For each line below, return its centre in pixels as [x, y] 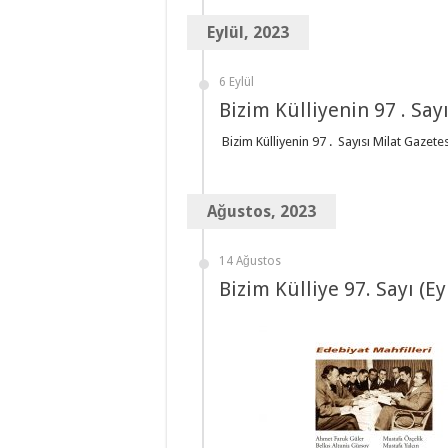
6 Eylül [236, 82]
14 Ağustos [250, 261]
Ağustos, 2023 [261, 212]
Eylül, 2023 [248, 33]
